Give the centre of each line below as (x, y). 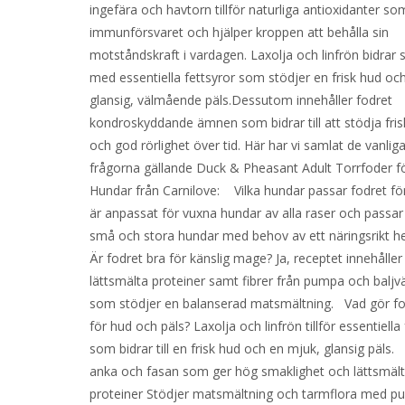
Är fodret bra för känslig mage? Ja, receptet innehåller (246, 258)
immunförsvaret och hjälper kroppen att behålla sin (240, 32)
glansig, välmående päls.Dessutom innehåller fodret (241, 100)
